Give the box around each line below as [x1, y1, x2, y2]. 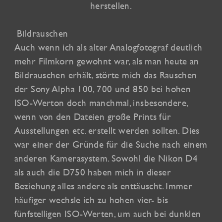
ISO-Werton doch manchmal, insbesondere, [14, 97, 188, 109]
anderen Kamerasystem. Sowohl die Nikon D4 [14, 153, 198, 164]
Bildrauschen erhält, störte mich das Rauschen [14, 69, 197, 81]
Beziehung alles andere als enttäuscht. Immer [14, 180, 193, 192]
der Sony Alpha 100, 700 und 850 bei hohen [14, 83, 191, 95]
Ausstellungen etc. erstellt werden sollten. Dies [14, 125, 200, 136]
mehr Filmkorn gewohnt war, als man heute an [14, 55, 199, 67]
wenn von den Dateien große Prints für [14, 111, 171, 122]
